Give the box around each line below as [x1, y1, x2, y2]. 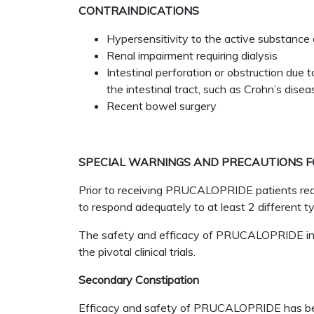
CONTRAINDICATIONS [78, 4, 199, 18]
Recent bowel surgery [107, 99, 217, 113]
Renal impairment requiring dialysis [107, 48, 278, 62]
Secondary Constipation [78, 273, 199, 287]
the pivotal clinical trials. [78, 245, 196, 259]
